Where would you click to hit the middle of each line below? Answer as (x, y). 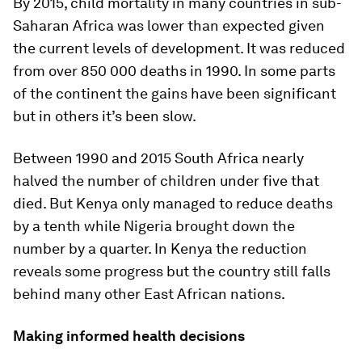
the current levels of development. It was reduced (179, 48)
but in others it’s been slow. (105, 116)
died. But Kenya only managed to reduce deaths (173, 203)
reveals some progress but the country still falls (172, 271)
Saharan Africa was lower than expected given (169, 25)
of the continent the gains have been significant (175, 93)
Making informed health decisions (129, 335)
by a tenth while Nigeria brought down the (154, 225)
